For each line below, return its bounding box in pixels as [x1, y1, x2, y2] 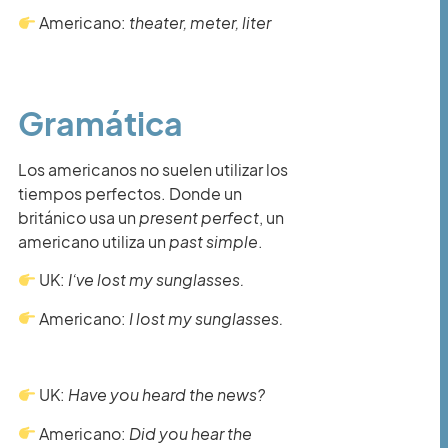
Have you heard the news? [65, 384, 266, 406]
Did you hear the [129, 422, 253, 444]
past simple [169, 230, 258, 252]
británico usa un [18, 206, 139, 228]
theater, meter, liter [129, 12, 272, 34]
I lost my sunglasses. [126, 307, 285, 329]
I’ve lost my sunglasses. [68, 269, 246, 291]
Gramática [18, 102, 183, 143]
